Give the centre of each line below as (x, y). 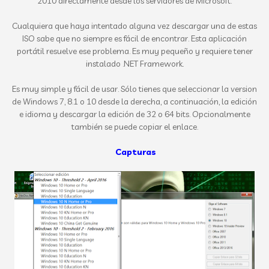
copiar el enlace (168, 127)
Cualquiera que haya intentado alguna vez (91, 26)
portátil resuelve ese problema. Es (79, 51)
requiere (216, 51)
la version (238, 89)
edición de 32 (131, 114)
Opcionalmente (221, 114)
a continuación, (192, 101)
